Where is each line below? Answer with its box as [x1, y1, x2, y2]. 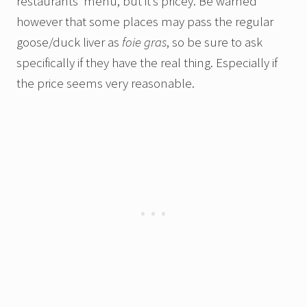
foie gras [122, 33, 167, 50]
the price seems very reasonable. [16, 74, 195, 91]
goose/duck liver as [16, 33, 122, 50]
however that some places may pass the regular [16, 12, 273, 29]
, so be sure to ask [167, 33, 262, 50]
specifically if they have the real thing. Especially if [16, 53, 278, 71]
